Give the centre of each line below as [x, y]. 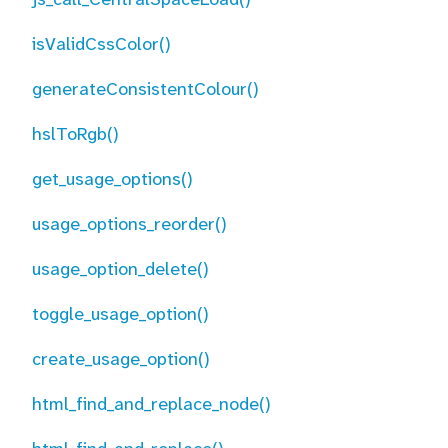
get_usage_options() [112, 179]
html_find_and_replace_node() [151, 404]
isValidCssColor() [101, 44]
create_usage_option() [121, 359]
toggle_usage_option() [120, 314]
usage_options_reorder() [129, 224]
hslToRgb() [75, 134]
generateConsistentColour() [145, 89]
